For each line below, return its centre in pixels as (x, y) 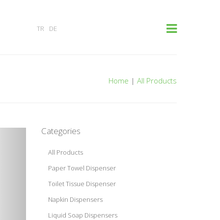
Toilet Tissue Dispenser (82, 183)
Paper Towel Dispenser (82, 168)
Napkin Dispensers (75, 199)
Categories (61, 131)
